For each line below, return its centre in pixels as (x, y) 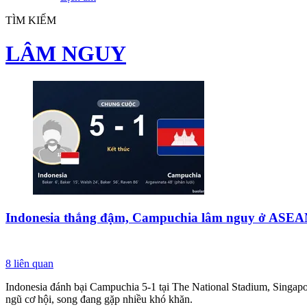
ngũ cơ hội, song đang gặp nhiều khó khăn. (99, 299)
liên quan (32, 263)
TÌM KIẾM (31, 20)
